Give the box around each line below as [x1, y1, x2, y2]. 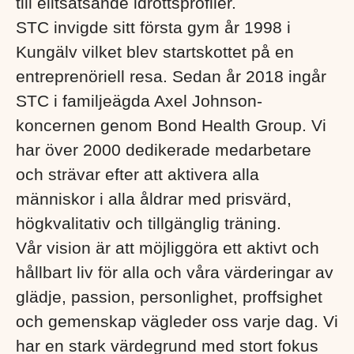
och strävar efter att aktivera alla [16, 165, 259, 183]
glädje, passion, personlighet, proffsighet [16, 288, 322, 306]
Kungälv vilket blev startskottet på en [16, 43, 294, 61]
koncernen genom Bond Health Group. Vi [16, 116, 326, 134]
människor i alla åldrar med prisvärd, [16, 190, 292, 208]
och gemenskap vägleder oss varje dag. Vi [16, 312, 338, 330]
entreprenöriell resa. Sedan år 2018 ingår [16, 67, 326, 85]
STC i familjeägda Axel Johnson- [16, 92, 262, 110]
